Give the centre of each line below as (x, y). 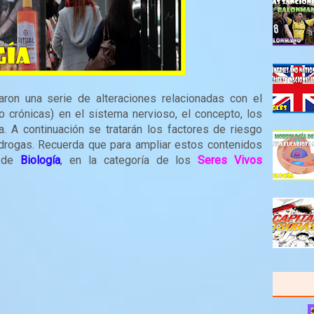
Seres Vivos (230, 160)
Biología (41, 160)
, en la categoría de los (129, 160)
